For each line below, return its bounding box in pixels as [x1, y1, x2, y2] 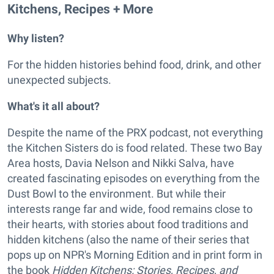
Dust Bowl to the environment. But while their [7, 187, 226, 201]
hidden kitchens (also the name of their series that [7, 233, 250, 246]
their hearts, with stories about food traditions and [7, 218, 248, 231]
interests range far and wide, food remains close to [7, 202, 253, 216]
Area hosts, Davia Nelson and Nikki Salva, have [7, 157, 234, 170]
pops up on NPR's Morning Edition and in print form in [7, 248, 262, 262]
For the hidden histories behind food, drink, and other [7, 58, 261, 72]
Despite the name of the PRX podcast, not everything [7, 126, 263, 139]
